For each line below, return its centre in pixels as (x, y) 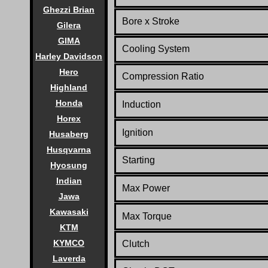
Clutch (136, 243)
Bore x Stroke (151, 21)
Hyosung (69, 165)
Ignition (139, 132)
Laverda (69, 258)
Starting (138, 160)
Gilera (69, 25)
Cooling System (156, 48)
